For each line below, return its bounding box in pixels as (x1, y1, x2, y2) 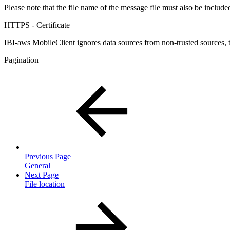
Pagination (4, 55, 39, 65)
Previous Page (25, 152, 71, 161)
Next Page (25, 170, 59, 180)
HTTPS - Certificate (4, 21, 70, 30)
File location (25, 180, 65, 189)
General (25, 161, 50, 170)
